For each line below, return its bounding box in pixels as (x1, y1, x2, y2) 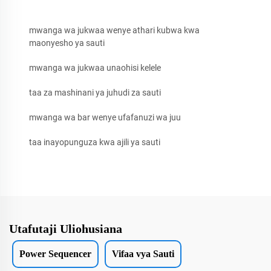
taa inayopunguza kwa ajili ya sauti (29, 137, 160, 147)
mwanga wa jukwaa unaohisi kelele (29, 62, 161, 73)
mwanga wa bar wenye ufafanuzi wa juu (29, 112, 181, 122)
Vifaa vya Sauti (112, 248, 174, 259)
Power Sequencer (19, 248, 91, 259)
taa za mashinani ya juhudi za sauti (29, 87, 161, 97)
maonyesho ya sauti (29, 38, 105, 48)
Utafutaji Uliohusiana (9, 221, 122, 235)
